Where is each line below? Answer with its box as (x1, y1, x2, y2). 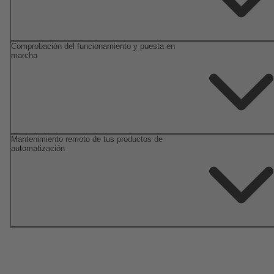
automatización (11, 143, 65, 153)
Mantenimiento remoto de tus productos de (11, 134, 163, 144)
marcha (11, 50, 37, 60)
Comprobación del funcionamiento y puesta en (11, 41, 175, 51)
